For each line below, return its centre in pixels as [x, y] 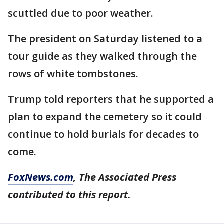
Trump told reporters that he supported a [111, 99]
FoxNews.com [41, 177]
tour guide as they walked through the [102, 56]
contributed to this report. [69, 195]
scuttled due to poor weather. [81, 13]
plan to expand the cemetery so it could [105, 117]
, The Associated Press [125, 177]
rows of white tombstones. [73, 74]
